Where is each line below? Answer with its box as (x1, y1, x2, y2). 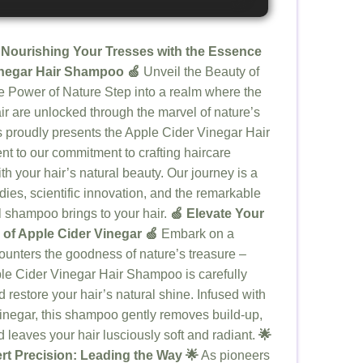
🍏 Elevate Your (170, 207, 264, 221)
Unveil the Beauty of (140, 65, 259, 79)
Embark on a (158, 227, 234, 241)
